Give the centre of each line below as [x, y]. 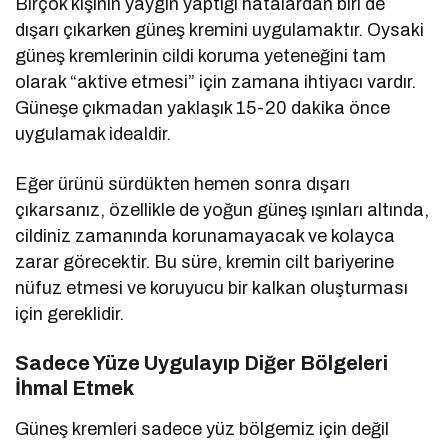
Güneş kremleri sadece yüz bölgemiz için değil [202, 428]
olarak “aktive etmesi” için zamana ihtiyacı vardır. [216, 81]
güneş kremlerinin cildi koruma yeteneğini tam [201, 55]
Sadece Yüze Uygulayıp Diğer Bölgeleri [201, 362]
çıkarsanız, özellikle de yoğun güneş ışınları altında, [222, 209]
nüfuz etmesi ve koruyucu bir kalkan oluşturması [212, 287]
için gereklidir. [70, 313]
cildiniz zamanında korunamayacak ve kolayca [205, 235]
